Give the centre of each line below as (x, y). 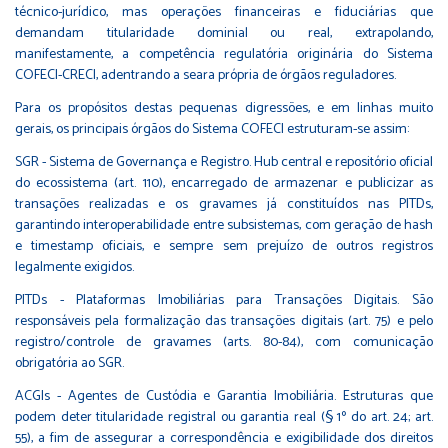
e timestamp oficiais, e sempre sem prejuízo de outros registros (224, 246)
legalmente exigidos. (74, 267)
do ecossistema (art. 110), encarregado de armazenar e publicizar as (224, 183)
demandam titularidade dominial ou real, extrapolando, (224, 33)
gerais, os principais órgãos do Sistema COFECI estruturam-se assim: (212, 129)
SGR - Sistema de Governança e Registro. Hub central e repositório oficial (224, 162)
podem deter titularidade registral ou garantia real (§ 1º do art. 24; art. (224, 417)
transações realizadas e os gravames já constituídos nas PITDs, (224, 204)
